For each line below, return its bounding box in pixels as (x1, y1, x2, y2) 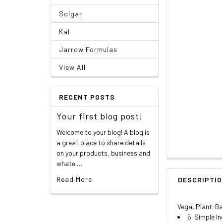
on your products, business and (56, 148, 150, 157)
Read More (56, 174, 92, 183)
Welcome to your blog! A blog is (56, 127, 150, 136)
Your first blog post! (56, 110, 143, 121)
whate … (56, 159, 82, 167)
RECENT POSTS (59, 92, 115, 101)
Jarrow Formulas (59, 45, 117, 54)
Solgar (59, 9, 82, 18)
